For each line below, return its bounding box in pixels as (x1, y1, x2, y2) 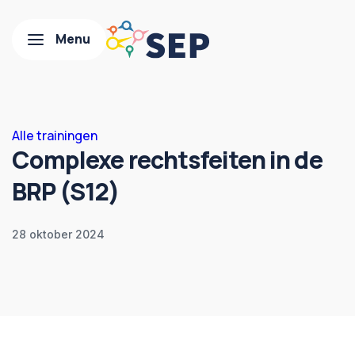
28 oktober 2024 (12, 227, 105, 241)
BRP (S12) (12, 175, 120, 208)
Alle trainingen (12, 127, 97, 144)
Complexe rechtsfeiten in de (12, 143, 323, 176)
